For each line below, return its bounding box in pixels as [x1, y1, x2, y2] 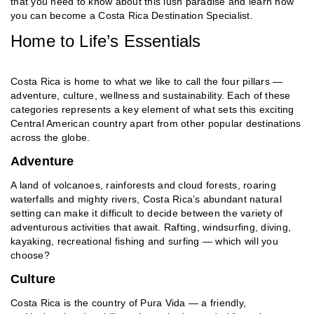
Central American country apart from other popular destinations [11, 117, 301, 129]
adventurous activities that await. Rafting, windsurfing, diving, [11, 221, 291, 233]
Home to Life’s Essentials [11, 31, 201, 50]
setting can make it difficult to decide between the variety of [11, 207, 283, 219]
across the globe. [11, 131, 90, 143]
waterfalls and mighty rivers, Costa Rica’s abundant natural [11, 193, 282, 205]
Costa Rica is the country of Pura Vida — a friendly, [11, 296, 246, 308]
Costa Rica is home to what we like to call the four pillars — [11, 75, 283, 87]
